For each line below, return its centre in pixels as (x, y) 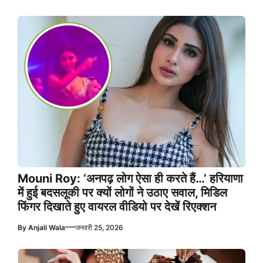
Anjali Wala (47, 228)
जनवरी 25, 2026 (99, 228)
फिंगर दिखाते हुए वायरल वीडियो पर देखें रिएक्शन (117, 207)
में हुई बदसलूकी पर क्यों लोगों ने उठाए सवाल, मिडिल (122, 193)
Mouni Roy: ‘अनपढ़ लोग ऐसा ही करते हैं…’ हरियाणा (130, 179)
